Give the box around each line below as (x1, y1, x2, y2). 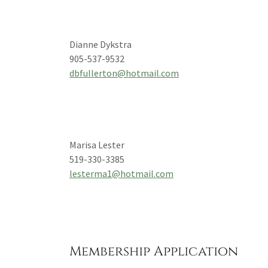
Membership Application (69, 243, 238, 260)
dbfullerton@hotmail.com (69, 67, 179, 79)
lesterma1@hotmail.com (69, 167, 173, 179)
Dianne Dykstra (69, 38, 132, 50)
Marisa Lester (69, 139, 124, 151)
